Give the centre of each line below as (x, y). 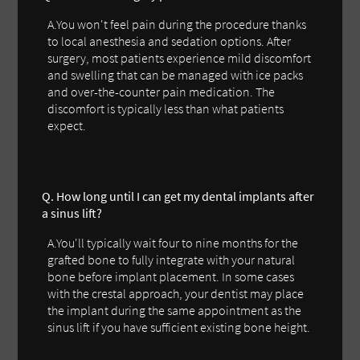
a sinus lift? (72, 213)
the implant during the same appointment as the (175, 310)
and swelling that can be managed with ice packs (176, 74)
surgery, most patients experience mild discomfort (180, 57)
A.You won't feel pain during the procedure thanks (177, 24)
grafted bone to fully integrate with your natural (172, 259)
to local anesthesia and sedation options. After (170, 41)
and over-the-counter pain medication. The (162, 91)
